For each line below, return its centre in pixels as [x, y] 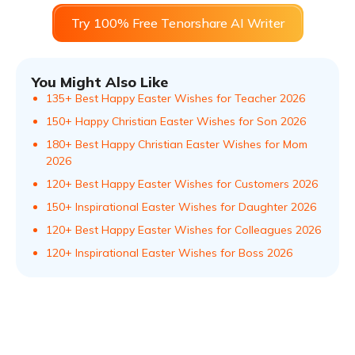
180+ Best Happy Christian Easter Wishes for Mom [177, 145]
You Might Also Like [100, 82]
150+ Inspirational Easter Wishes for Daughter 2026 [181, 207]
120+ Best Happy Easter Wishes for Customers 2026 [182, 184]
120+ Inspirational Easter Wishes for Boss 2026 [169, 253]
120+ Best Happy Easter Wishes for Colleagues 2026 [183, 230]
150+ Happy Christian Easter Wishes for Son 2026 [176, 122]
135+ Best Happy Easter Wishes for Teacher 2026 [176, 99]
